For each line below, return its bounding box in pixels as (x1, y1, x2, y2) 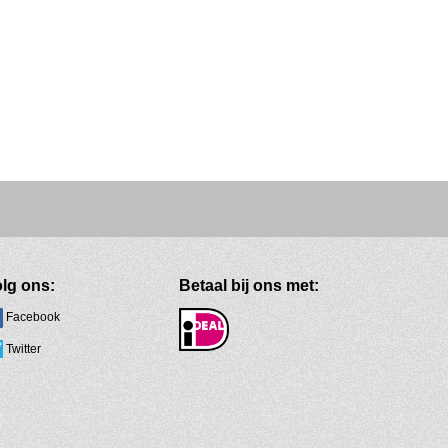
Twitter (6, 341, 42, 356)
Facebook (6, 309, 61, 324)
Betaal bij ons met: (179, 276, 320, 294)
